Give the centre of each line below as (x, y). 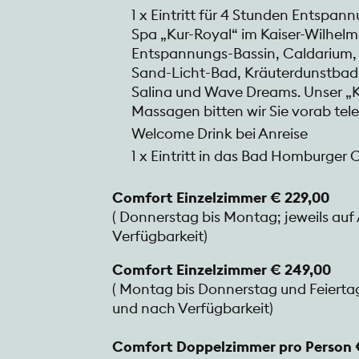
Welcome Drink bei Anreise (220, 134)
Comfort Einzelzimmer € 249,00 (222, 270)
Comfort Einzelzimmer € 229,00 (221, 198)
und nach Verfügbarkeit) (193, 309)
